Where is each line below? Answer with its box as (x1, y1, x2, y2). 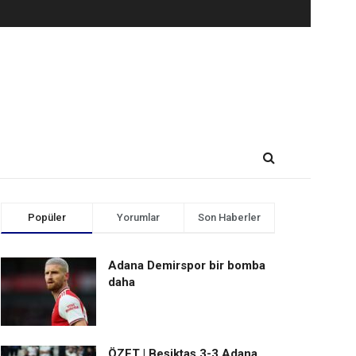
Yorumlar (117, 211, 160, 223)
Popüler (28, 211, 66, 223)
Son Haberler (198, 211, 261, 223)
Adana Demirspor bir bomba (108, 258, 265, 273)
